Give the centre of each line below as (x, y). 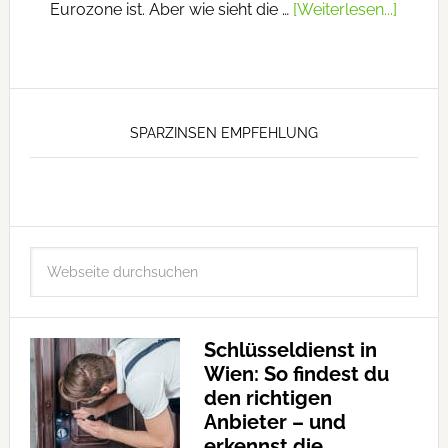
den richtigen (267, 398)
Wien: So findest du (296, 374)
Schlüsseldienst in (290, 350)
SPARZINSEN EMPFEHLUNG (223, 133)
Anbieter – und (274, 422)
